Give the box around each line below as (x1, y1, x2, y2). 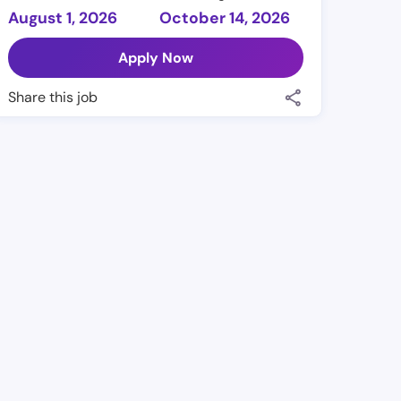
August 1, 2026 (8, 8, 118, 29)
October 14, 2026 (159, 8, 291, 29)
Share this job (8, 88, 98, 107)
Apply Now (118, 48, 194, 68)
